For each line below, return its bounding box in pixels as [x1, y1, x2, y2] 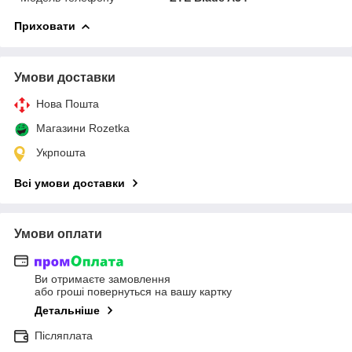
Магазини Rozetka [36, 121, 130, 134]
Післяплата [35, 329, 93, 343]
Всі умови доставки [14, 176, 125, 189]
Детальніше [35, 304, 100, 317]
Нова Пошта [36, 97, 99, 110]
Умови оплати [14, 226, 102, 240]
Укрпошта [36, 145, 86, 159]
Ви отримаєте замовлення [35, 273, 170, 286]
